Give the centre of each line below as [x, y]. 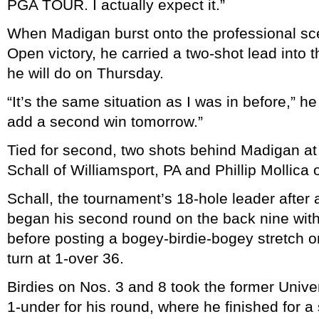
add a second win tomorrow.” [105, 121]
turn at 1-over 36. [66, 258]
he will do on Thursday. [85, 73]
